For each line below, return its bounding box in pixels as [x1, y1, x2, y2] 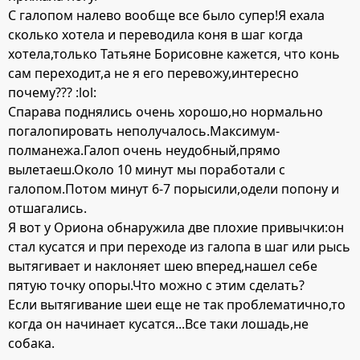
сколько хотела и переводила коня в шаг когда [8, 26, 303, 44]
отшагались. [8, 199, 87, 218]
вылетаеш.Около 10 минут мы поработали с [8, 161, 285, 179]
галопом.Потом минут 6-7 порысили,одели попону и [8, 180, 339, 198]
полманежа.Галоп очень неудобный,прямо [8, 141, 280, 160]
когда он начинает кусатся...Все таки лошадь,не [8, 315, 309, 333]
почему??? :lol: [8, 84, 96, 102]
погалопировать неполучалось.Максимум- [8, 122, 280, 141]
